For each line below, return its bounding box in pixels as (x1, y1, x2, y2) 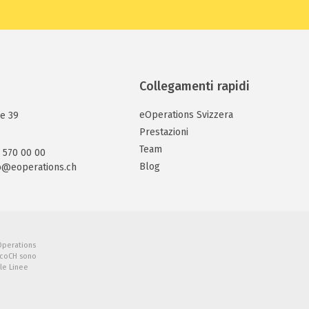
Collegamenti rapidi (139, 79, 250, 94)
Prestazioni (139, 126, 188, 138)
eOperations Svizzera (139, 109, 233, 121)
